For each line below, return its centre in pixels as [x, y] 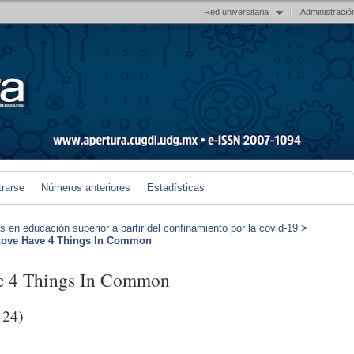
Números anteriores [86, 188]
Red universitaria [236, 12]
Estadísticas [176, 188]
